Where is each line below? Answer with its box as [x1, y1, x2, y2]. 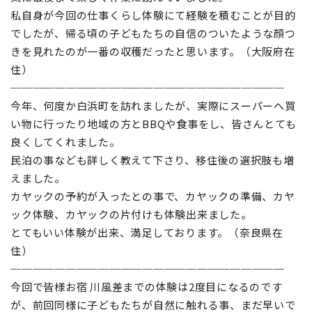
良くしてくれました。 [10, 134, 120, 149]
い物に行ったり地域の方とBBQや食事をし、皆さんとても [10, 116, 297, 131]
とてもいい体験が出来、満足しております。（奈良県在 [10, 224, 283, 240]
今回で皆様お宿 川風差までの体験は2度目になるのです [10, 279, 283, 294]
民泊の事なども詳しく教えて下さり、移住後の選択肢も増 [10, 152, 295, 167]
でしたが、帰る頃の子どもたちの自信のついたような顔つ [10, 25, 296, 40]
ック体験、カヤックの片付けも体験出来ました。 [10, 206, 252, 221]
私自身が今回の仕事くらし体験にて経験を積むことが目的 [10, 7, 296, 22]
